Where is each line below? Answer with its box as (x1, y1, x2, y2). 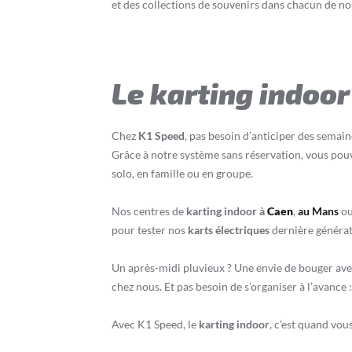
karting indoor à (186, 204, 267, 218)
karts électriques (188, 223, 269, 236)
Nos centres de (112, 204, 186, 218)
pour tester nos (112, 223, 188, 236)
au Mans (298, 204, 339, 218)
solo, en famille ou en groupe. (112, 167, 253, 180)
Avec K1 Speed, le (112, 317, 199, 331)
